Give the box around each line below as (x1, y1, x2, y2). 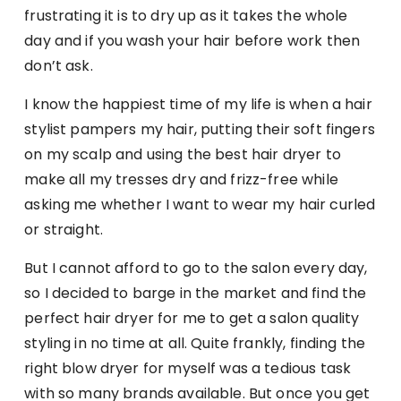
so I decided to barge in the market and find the (24, 282, 367, 303)
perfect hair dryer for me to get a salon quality (24, 307, 360, 328)
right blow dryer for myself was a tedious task (24, 357, 352, 379)
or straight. (24, 218, 104, 240)
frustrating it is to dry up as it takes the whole (24, 4, 348, 26)
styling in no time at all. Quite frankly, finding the (24, 332, 366, 354)
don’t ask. (24, 55, 93, 76)
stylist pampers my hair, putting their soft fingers (24, 118, 375, 140)
